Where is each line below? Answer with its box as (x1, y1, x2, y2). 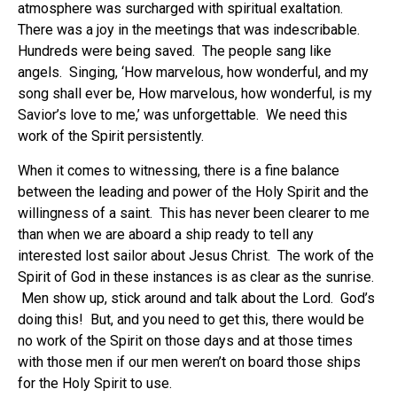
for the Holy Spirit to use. (18, 374, 172, 392)
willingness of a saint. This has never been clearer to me (18, 204, 370, 222)
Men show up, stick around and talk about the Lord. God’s (18, 289, 375, 307)
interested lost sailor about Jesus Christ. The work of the (18, 246, 374, 264)
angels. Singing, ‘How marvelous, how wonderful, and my (18, 64, 369, 82)
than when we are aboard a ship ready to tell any (18, 225, 314, 243)
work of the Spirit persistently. (18, 128, 204, 145)
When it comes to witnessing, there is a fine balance (18, 161, 339, 179)
